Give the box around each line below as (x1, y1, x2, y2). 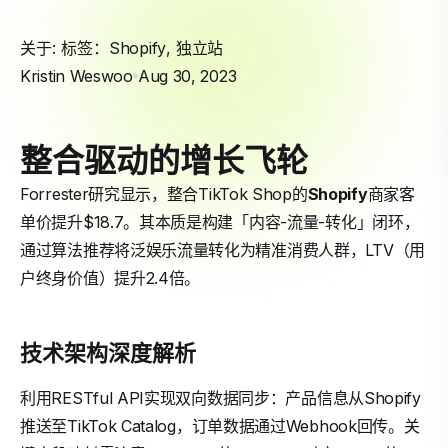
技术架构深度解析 (20, 338, 196, 366)
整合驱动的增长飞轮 (20, 139, 308, 179)
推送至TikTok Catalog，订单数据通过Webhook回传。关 (20, 416, 420, 436)
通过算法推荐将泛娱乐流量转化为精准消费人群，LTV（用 (20, 240, 425, 260)
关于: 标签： (20, 38, 109, 58)
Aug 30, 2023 (137, 66, 237, 86)
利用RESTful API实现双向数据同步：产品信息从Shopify (20, 388, 421, 408)
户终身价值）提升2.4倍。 (20, 268, 201, 288)
